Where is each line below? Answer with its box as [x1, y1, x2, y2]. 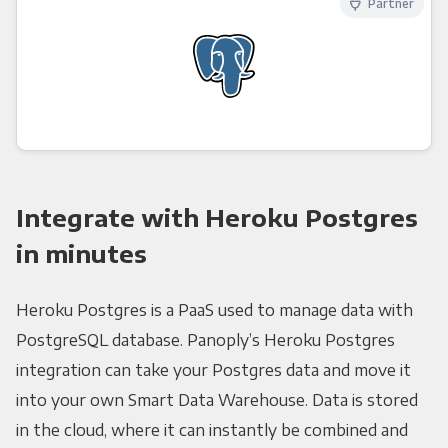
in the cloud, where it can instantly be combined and [15, 420, 408, 441]
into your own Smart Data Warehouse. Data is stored [15, 390, 418, 411]
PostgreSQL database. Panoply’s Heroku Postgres [15, 330, 395, 351]
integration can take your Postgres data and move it [15, 360, 411, 381]
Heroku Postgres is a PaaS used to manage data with [15, 300, 413, 321]
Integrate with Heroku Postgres [15, 202, 418, 233]
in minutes [15, 238, 147, 269]
